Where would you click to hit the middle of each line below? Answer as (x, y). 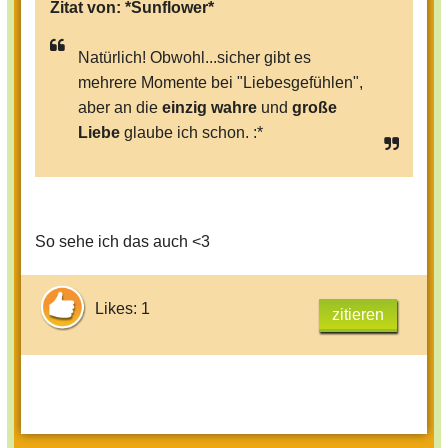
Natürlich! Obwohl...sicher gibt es (194, 58)
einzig (184, 108)
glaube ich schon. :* (191, 133)
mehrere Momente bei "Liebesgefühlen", (220, 83)
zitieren (358, 315)
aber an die (120, 108)
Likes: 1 (122, 308)
